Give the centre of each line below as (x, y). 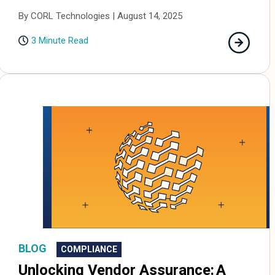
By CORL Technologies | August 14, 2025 (101, 16)
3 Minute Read (60, 41)
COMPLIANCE (89, 249)
